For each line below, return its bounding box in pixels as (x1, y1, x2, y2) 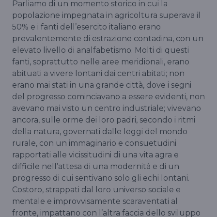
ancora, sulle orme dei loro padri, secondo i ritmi (12, 115, 195, 125)
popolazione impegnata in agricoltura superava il (12, 11, 201, 20)
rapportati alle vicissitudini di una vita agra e (12, 150, 179, 160)
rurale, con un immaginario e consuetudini (12, 139, 176, 148)
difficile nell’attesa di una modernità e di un (12, 162, 179, 171)
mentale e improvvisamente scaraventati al (12, 197, 178, 206)
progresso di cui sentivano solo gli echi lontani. (12, 173, 189, 183)
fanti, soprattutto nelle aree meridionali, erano (12, 57, 189, 67)
